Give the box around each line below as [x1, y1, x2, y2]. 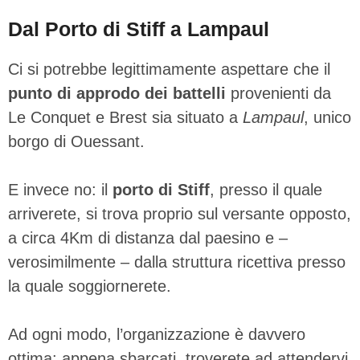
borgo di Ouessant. [8, 132, 145, 150]
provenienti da [231, 84, 331, 102]
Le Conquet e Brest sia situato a [8, 108, 243, 126]
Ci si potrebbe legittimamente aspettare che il [8, 59, 330, 78]
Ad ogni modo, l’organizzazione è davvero [8, 325, 305, 343]
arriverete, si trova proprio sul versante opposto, [8, 204, 351, 223]
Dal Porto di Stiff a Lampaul [8, 17, 269, 40]
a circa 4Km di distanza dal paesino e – [8, 228, 288, 247]
